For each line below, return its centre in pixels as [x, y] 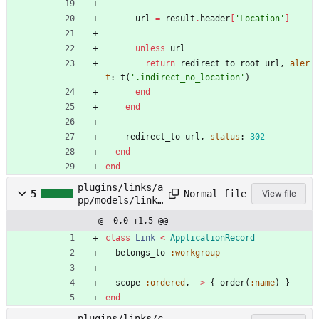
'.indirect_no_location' [188, 78]
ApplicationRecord [213, 238]
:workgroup [195, 253]
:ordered [165, 283]
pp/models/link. [120, 200]
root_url [260, 64]
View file [279, 194]
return [160, 64]
